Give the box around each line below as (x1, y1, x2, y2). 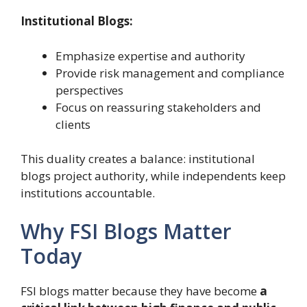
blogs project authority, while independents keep (21, 168, 286, 184)
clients (56, 116, 90, 132)
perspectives (56, 82, 123, 98)
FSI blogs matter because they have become (21, 282, 260, 299)
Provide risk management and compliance (56, 64, 284, 81)
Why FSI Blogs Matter (21, 217, 232, 245)
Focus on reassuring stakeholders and (56, 99, 261, 115)
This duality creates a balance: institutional (21, 151, 255, 167)
